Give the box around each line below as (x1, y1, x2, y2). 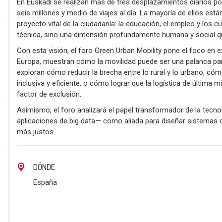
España (33, 177, 57, 187)
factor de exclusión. (17, 89, 81, 99)
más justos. (17, 127, 55, 136)
